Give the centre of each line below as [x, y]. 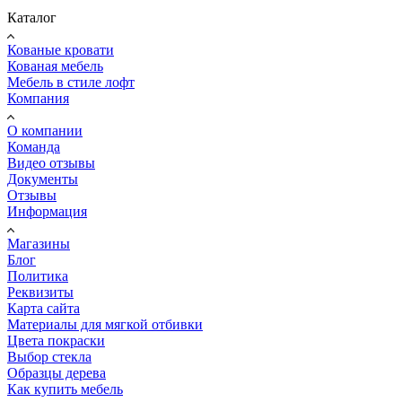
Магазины [39, 244]
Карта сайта [44, 309]
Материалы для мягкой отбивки [105, 325]
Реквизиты [40, 293]
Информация [47, 212]
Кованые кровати [61, 50]
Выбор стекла [49, 357]
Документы [43, 179]
